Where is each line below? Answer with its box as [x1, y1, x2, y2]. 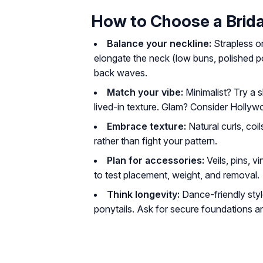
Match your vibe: [107, 86, 183, 98]
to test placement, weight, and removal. [94, 169, 259, 181]
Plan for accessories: [107, 154, 204, 166]
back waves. [94, 67, 147, 79]
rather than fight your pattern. [94, 135, 217, 147]
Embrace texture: [107, 120, 186, 132]
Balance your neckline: [107, 38, 211, 49]
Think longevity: [107, 188, 180, 200]
